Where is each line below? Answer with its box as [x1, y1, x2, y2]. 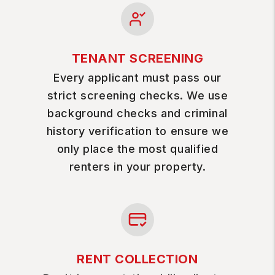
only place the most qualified [56, 142, 219, 155]
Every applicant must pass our [53, 71, 222, 84]
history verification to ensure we [46, 125, 229, 137]
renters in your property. [69, 160, 206, 173]
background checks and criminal [47, 107, 228, 120]
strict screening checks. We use [47, 89, 228, 102]
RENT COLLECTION [77, 252, 198, 266]
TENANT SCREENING [71, 51, 204, 66]
